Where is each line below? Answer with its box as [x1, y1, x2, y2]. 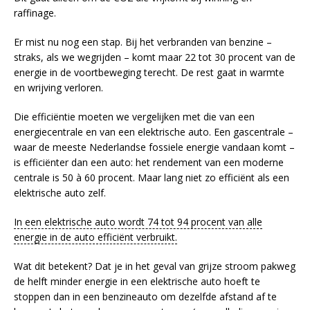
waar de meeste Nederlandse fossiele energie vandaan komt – [14, 140, 295, 154]
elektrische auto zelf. [14, 186, 106, 200]
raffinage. [14, 6, 56, 20]
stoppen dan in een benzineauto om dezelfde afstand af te [14, 290, 277, 304]
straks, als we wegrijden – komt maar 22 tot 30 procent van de [14, 51, 295, 64]
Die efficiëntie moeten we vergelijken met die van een [14, 110, 255, 124]
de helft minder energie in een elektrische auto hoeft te [14, 275, 260, 289]
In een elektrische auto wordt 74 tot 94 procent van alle [14, 215, 262, 229]
